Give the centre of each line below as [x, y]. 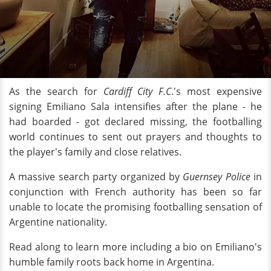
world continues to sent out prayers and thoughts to [135, 137]
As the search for [56, 91]
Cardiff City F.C [137, 91]
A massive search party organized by [96, 177]
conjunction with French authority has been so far [135, 192]
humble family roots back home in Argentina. [112, 262]
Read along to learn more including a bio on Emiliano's [135, 247]
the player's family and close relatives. [95, 152]
